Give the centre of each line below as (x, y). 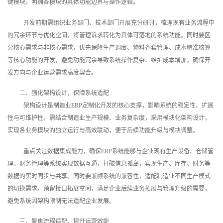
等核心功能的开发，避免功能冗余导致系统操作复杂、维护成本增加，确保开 (109, 60)
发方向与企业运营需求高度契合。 (52, 72)
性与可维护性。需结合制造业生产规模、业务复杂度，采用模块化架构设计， (109, 118)
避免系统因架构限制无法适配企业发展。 (61, 201)
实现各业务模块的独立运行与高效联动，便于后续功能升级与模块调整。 (103, 131)
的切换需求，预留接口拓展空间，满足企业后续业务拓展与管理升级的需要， (109, 188)
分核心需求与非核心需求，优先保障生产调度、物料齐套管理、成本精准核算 (109, 48)
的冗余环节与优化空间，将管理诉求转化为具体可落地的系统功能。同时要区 (109, 35)
